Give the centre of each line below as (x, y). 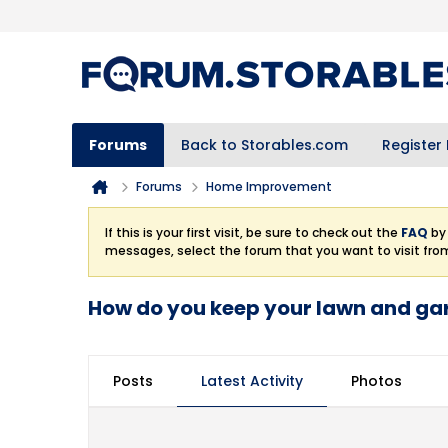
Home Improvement (269, 186)
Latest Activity (252, 381)
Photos (376, 381)
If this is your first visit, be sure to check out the (253, 232)
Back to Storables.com (264, 145)
